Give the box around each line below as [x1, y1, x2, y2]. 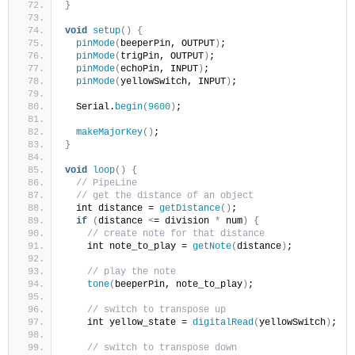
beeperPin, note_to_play [115, 278, 242, 290]
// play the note [87, 265, 176, 277]
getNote [193, 240, 231, 252]
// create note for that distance [87, 227, 265, 239]
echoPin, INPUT [120, 63, 198, 74]
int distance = [65, 202, 159, 214]
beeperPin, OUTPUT [120, 37, 215, 49]
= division [154, 215, 215, 227]
